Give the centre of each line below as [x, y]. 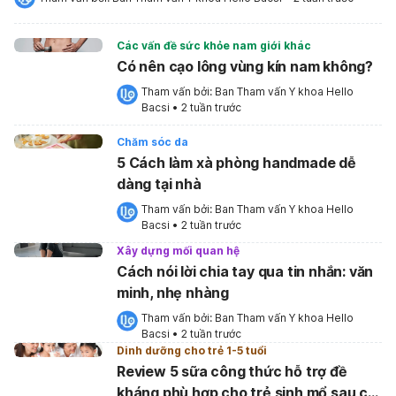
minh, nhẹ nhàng [173, 293]
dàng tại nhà [159, 184]
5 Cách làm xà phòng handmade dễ [236, 163]
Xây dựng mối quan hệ [178, 251]
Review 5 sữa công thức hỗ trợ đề [232, 371]
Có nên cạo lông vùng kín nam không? [245, 66]
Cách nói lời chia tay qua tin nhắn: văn [245, 271]
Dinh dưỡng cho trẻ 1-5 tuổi [192, 350]
